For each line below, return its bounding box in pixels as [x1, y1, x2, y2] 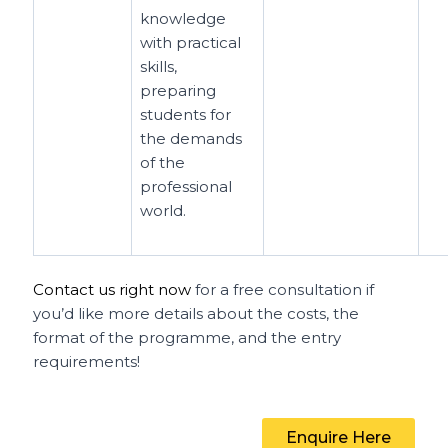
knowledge [140, 8, 227, 28]
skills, [140, 56, 178, 76]
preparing [140, 80, 217, 100]
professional [140, 176, 233, 196]
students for [140, 104, 232, 124]
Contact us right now [33, 280, 192, 299]
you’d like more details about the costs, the [33, 304, 360, 323]
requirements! [33, 352, 141, 371]
